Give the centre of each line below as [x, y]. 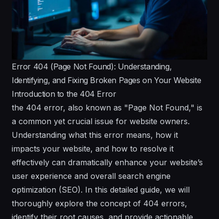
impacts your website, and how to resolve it [93, 148]
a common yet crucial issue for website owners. [101, 121]
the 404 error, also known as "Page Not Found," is [107, 107]
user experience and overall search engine [91, 176]
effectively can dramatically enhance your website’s [107, 162]
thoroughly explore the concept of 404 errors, [99, 203]
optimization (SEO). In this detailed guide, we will [101, 189]
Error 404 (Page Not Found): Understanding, [92, 66]
